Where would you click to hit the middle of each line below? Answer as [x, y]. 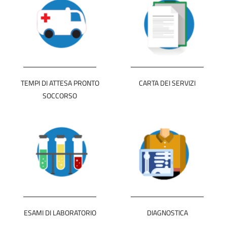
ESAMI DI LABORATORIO [60, 213]
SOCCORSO [60, 96]
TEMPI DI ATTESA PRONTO [60, 83]
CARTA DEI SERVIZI [167, 83]
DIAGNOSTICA [167, 213]
